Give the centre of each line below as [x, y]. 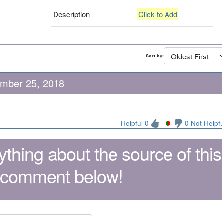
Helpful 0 [135, 123]
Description [72, 14]
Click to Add [158, 14]
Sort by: [154, 55]
